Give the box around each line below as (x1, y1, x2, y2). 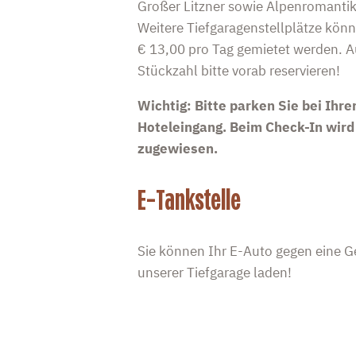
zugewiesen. (137, 139, 218, 157)
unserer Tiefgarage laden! (137, 263, 292, 281)
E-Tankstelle (137, 181, 241, 219)
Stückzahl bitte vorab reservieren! (137, 61, 340, 79)
